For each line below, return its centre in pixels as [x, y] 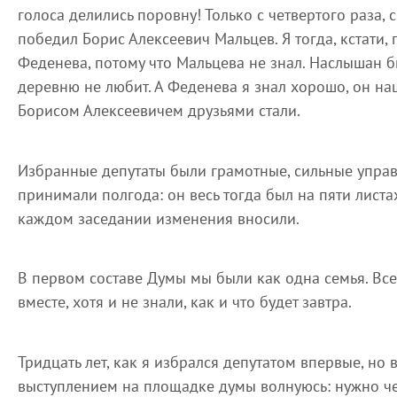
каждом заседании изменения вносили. [159, 218]
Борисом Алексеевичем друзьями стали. [159, 110]
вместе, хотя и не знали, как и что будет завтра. [185, 302]
